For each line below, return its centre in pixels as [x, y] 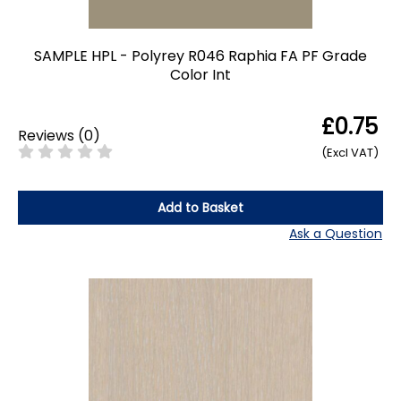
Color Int [200, 74]
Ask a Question [336, 234]
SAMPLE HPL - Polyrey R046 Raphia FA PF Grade [200, 55]
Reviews [46, 135]
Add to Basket [200, 208]
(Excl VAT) [350, 152]
